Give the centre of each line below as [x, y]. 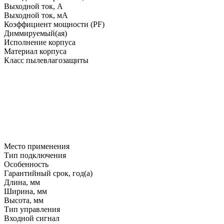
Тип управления [32, 209]
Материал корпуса [35, 51]
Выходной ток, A [33, 6]
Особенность [26, 164]
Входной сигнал [32, 218]
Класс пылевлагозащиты [46, 60]
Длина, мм [22, 182]
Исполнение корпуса [40, 42]
